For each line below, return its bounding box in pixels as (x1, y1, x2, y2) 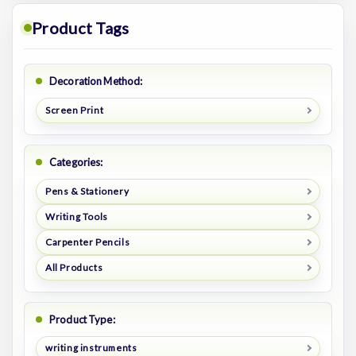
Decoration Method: (49, 75, 143, 87)
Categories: (49, 155, 103, 168)
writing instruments (44, 342, 137, 354)
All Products (44, 261, 103, 273)
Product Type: (49, 312, 115, 326)
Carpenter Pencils (44, 235, 130, 248)
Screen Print (44, 103, 104, 116)
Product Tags (32, 18, 130, 37)
